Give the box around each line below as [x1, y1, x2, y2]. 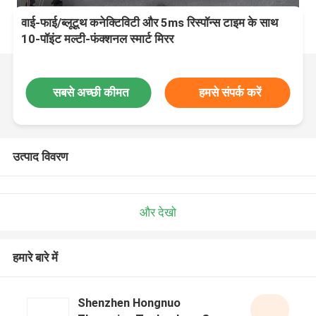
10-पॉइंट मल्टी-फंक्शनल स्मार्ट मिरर [21, 32, 174, 47]
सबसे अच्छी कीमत [52, 85, 129, 99]
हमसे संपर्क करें [199, 85, 262, 99]
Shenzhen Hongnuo [77, 296, 181, 310]
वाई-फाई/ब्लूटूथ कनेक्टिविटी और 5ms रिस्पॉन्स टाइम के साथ [21, 16, 279, 30]
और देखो [140, 205, 176, 219]
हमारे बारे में [12, 250, 58, 265]
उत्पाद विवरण [12, 149, 68, 164]
